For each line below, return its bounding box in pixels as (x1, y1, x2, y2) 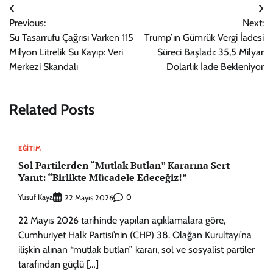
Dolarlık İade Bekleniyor (166, 61, 264, 73)
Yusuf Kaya (18, 193, 53, 202)
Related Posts (9, 100, 94, 118)
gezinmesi (9, 24, 71, 42)
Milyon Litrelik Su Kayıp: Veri (9, 46, 123, 58)
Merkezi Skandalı (9, 61, 78, 73)
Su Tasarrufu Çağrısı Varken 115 (9, 32, 133, 43)
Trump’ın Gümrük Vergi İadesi (144, 32, 264, 43)
